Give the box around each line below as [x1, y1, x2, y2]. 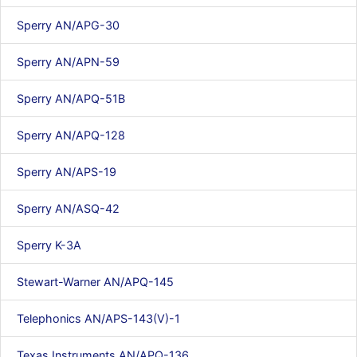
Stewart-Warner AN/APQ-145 [17, 275, 174, 288]
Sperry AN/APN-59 [17, 55, 120, 69]
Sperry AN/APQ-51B [17, 92, 125, 105]
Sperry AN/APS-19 [17, 165, 116, 178]
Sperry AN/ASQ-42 [17, 202, 120, 215]
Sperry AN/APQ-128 [17, 128, 125, 142]
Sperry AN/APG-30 [17, 18, 120, 32]
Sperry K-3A [17, 238, 81, 252]
